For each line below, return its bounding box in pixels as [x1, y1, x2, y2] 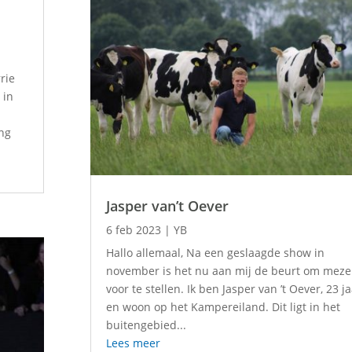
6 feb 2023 [106, 222, 162, 238]
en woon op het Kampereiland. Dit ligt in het [106, 299, 341, 315]
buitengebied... [106, 317, 187, 333]
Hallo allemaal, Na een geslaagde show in [106, 245, 325, 261]
